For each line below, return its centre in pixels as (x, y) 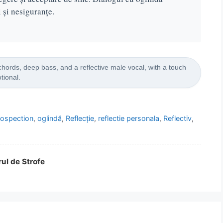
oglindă (50, 118)
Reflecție (80, 118)
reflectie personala (129, 118)
